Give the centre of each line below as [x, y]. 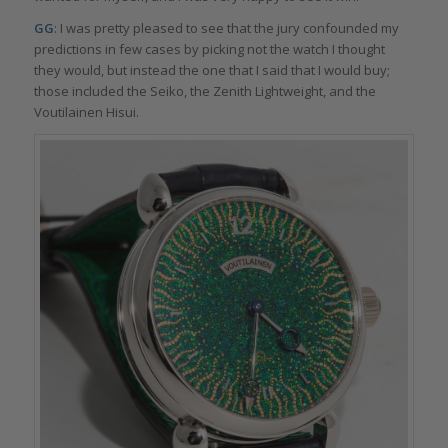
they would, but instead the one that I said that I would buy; [211, 70]
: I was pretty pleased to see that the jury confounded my [226, 28]
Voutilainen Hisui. [86, 112]
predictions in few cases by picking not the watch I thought [209, 49]
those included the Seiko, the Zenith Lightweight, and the [204, 91]
